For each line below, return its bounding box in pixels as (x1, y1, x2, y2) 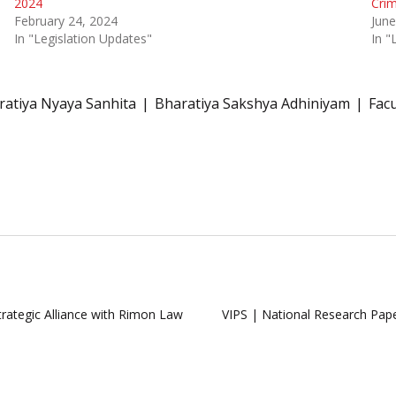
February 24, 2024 (13, 12, 118, 30)
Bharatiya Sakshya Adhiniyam (155, 94, 350, 114)
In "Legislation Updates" (13, 30, 152, 48)
